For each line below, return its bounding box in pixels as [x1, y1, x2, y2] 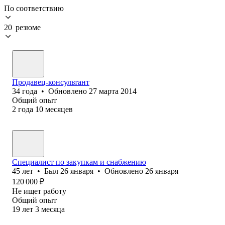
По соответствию [4, 4, 64, 13]
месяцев [45, 104, 73, 114]
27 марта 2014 [89, 86, 137, 95]
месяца [41, 204, 65, 213]
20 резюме [4, 23, 41, 32]
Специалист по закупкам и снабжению [12, 157, 146, 166]
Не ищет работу [12, 186, 66, 195]
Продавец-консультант [12, 77, 89, 86]
